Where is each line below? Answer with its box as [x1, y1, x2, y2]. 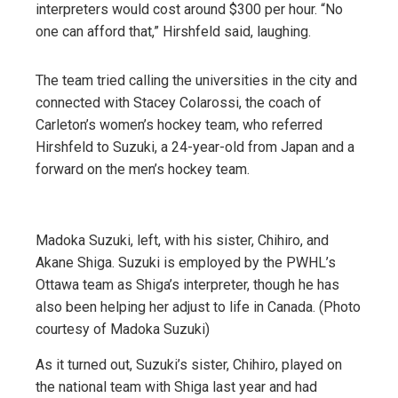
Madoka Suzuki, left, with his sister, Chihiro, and [36, 231, 329, 249]
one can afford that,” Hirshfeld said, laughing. [36, 22, 311, 40]
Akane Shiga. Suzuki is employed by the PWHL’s [36, 253, 336, 271]
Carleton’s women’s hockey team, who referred [36, 115, 322, 133]
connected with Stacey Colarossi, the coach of [36, 93, 322, 111]
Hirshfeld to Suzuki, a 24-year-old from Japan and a [36, 138, 354, 155]
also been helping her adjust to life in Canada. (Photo [36, 298, 361, 315]
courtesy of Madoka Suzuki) [36, 320, 210, 338]
